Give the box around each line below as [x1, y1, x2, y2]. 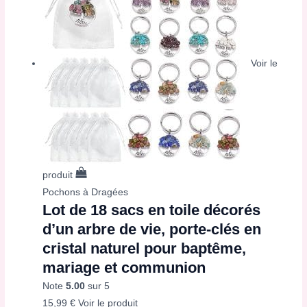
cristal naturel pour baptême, [42, 240, 247, 258]
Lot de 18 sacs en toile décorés [42, 201, 261, 219]
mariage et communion [42, 259, 206, 277]
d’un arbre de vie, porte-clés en [42, 221, 262, 238]
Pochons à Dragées [42, 187, 129, 198]
